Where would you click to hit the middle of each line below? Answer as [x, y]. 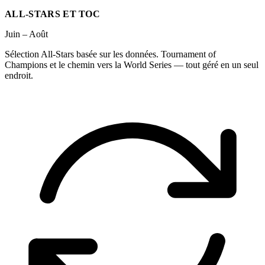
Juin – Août [26, 34]
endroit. [19, 75]
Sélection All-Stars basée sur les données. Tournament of [110, 54]
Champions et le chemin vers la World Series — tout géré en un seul [132, 65]
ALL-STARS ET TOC [53, 14]
